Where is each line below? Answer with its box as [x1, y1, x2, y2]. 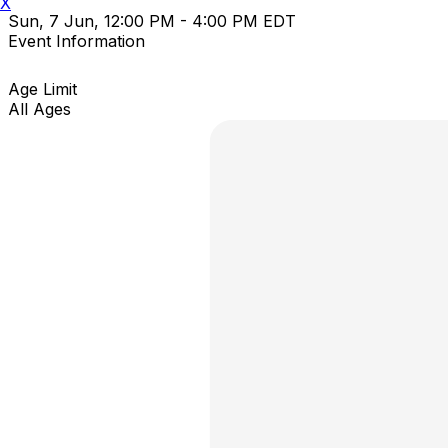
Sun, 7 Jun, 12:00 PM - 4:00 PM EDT [8, 10, 296, 31]
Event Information [8, 30, 145, 51]
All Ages [8, 98, 71, 119]
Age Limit [8, 78, 77, 99]
